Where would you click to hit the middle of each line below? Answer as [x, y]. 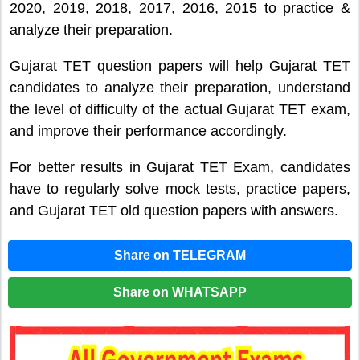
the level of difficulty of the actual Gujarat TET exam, [180, 110]
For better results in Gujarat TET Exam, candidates [180, 168]
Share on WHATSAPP [180, 292]
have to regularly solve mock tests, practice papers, [180, 189]
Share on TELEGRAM [180, 255]
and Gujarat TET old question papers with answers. [174, 211]
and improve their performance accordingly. [148, 131]
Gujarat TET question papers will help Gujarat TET [180, 66]
